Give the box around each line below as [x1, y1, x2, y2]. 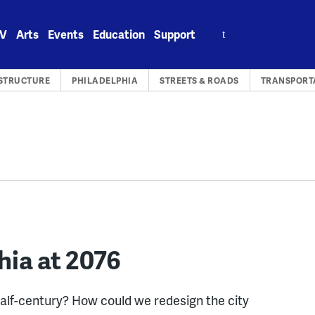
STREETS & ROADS [160, 75, 239, 86]
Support [154, 26, 196, 42]
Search [205, 18, 242, 34]
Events [48, 26, 84, 42]
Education [93, 26, 146, 42]
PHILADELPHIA [72, 75, 139, 86]
